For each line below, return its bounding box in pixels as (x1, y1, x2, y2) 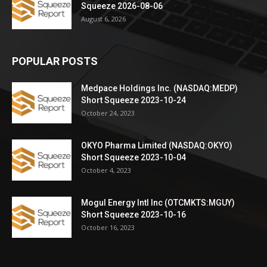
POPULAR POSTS (12, 54, 98, 67)
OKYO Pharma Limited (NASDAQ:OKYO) (81, 140, 232, 150)
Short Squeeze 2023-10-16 (81, 209, 186, 219)
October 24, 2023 (81, 108, 135, 117)
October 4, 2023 (81, 165, 131, 175)
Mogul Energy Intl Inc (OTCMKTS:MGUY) (81, 197, 235, 207)
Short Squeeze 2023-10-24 (81, 95, 186, 105)
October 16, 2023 (81, 222, 135, 232)
